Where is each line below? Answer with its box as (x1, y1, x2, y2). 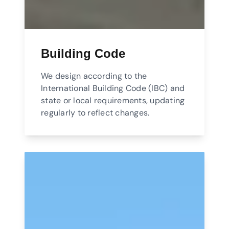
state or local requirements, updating (41, 95, 185, 106)
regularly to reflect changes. (41, 107, 150, 119)
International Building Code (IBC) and (41, 83, 185, 94)
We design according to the (41, 71, 147, 82)
